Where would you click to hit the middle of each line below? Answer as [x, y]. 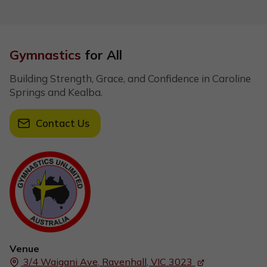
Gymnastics [45, 54]
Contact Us [62, 123]
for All [102, 54]
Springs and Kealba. [56, 92]
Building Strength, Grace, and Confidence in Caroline [130, 79]
